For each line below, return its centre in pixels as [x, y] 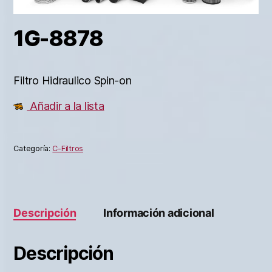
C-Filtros [68, 148]
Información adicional [159, 212]
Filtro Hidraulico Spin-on [73, 81]
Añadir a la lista [67, 106]
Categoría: [33, 148]
